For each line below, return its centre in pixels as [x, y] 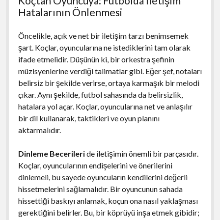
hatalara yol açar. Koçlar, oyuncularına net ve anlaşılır [105, 106]
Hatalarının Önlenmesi [70, 12]
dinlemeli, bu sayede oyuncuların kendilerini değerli [103, 177]
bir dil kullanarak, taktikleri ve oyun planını [89, 118]
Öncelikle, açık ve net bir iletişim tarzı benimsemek [103, 35]
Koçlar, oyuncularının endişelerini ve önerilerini [95, 165]
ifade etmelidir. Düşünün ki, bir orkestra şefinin [96, 59]
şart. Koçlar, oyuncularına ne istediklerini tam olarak [104, 47]
